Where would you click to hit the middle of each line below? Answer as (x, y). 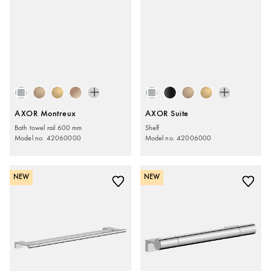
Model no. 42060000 (48, 138)
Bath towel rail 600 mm (48, 127)
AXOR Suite (167, 114)
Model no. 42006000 (178, 138)
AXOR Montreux (45, 114)
